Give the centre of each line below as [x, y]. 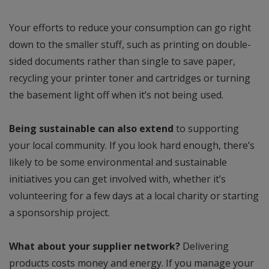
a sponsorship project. [59, 213]
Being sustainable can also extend [91, 129]
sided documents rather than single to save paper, [122, 62]
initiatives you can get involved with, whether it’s [117, 179]
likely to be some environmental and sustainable [118, 162]
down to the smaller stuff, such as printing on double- [130, 45]
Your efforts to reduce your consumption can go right [130, 28]
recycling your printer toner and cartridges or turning [130, 78]
